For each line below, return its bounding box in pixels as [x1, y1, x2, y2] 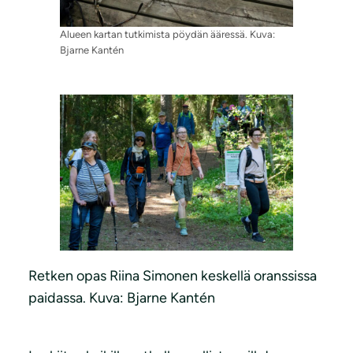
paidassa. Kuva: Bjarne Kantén [28, 288, 215, 307]
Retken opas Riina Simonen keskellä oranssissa [28, 266, 317, 284]
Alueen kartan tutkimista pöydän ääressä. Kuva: [60, 28, 275, 41]
